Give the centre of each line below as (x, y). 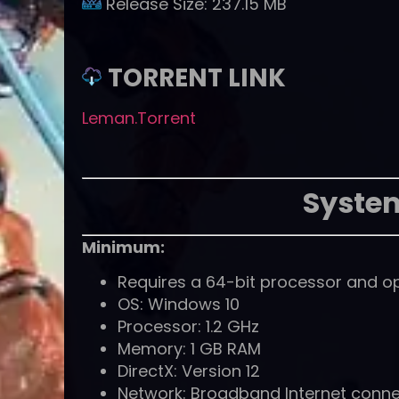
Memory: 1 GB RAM (189, 349)
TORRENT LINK (197, 78)
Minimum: (123, 247)
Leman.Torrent (139, 118)
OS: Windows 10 (179, 305)
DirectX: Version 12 (189, 371)
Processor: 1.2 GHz (188, 327)
